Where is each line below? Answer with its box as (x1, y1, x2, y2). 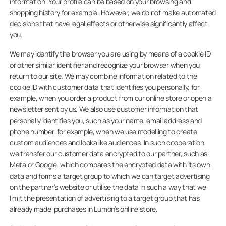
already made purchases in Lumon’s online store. (10, 204, 158, 214)
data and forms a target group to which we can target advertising (10, 171, 210, 181)
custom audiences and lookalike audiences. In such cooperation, (10, 138, 206, 147)
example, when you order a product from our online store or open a (10, 93, 212, 103)
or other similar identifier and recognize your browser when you (10, 60, 200, 70)
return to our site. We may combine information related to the (10, 71, 197, 81)
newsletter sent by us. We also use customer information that (10, 104, 198, 114)
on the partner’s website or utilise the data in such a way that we (10, 182, 206, 192)
